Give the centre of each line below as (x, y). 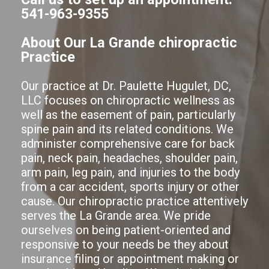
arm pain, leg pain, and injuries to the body (130, 172)
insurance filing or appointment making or (130, 259)
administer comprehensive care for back (128, 144)
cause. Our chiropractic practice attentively (134, 201)
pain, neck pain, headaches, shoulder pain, (129, 158)
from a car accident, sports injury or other (130, 187)
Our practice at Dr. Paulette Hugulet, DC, (126, 86)
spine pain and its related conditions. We (127, 129)
